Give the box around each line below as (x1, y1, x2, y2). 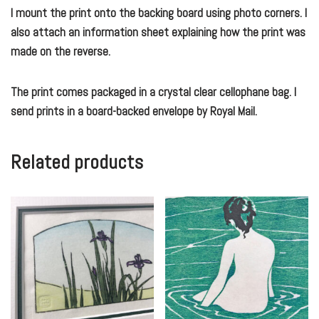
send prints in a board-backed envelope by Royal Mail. (11, 103, 257, 120)
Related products (11, 150, 143, 175)
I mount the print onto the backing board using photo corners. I (11, 5, 307, 21)
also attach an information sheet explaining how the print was (11, 24, 305, 41)
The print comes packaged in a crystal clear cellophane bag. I (11, 84, 296, 100)
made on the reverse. (11, 43, 110, 60)
